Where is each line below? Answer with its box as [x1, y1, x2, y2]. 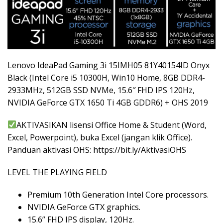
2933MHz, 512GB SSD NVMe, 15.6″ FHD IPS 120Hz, [7, 84, 195, 96]
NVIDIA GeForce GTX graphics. [27, 201, 140, 213]
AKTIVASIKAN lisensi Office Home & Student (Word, [16, 119, 207, 130]
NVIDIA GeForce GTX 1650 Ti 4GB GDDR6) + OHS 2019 [7, 97, 208, 108]
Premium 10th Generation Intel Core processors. [27, 189, 209, 200]
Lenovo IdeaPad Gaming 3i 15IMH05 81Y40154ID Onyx [7, 59, 210, 71]
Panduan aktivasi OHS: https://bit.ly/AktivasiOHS [7, 144, 186, 155]
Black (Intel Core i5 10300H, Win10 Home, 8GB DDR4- [7, 72, 205, 83]
